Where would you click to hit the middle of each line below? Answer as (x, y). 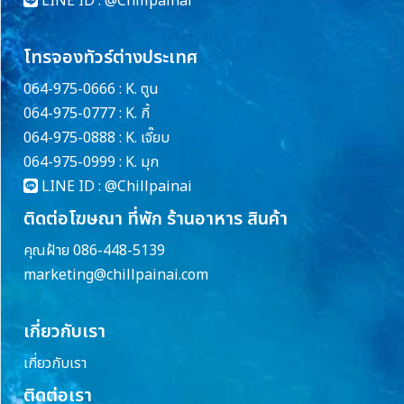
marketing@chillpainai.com (116, 275)
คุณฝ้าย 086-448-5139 (94, 251)
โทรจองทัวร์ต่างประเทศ (110, 58)
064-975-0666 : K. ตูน (91, 90)
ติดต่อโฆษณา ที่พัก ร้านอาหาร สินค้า (156, 220)
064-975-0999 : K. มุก (91, 163)
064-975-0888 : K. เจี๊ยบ (96, 138)
